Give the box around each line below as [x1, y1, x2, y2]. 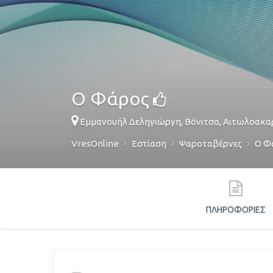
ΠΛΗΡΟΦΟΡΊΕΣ [205, 205, 266, 215]
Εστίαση [132, 138, 166, 149]
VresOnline [71, 138, 119, 149]
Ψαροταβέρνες [179, 138, 242, 149]
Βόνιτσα [185, 116, 219, 127]
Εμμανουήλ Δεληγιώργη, [80, 116, 185, 127]
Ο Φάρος [71, 88, 149, 109]
